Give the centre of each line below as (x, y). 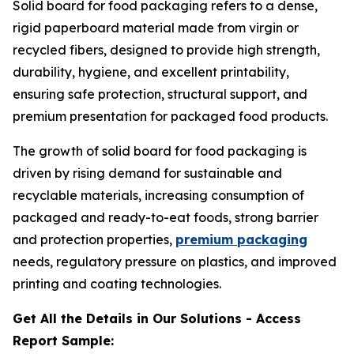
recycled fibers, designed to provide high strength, (166, 50)
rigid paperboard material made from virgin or (156, 28)
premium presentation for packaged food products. (170, 116)
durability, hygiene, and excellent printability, (151, 72)
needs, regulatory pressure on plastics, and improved (175, 262)
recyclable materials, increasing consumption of (158, 195)
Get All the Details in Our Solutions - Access (157, 318)
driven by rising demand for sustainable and (147, 173)
